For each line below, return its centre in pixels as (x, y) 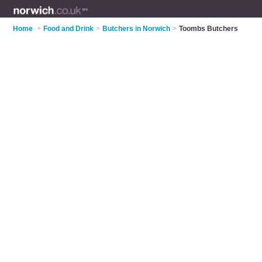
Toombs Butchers (209, 29)
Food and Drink (69, 29)
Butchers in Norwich (137, 29)
